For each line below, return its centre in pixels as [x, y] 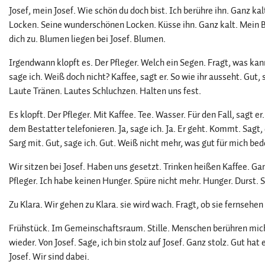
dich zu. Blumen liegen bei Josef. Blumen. [87, 39]
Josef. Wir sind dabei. [49, 257]
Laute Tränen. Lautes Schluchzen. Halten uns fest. [105, 91]
